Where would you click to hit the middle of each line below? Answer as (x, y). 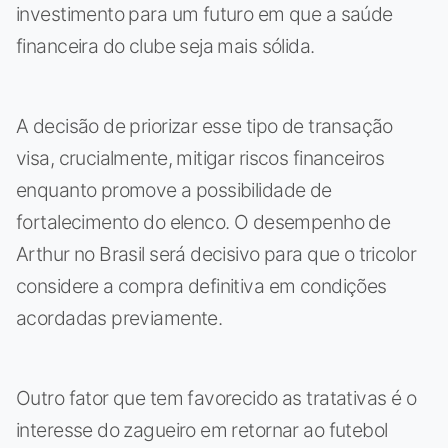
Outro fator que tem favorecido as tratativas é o (216, 398)
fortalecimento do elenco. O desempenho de (203, 222)
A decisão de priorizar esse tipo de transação (204, 126)
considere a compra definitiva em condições (201, 286)
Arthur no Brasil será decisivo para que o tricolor (216, 254)
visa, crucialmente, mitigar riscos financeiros (200, 158)
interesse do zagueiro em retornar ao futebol (202, 430)
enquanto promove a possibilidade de (174, 190)
